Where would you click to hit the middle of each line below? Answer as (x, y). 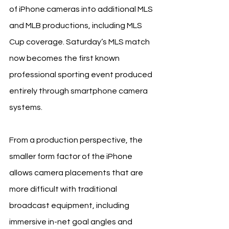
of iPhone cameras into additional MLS (82, 9)
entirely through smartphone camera (79, 91)
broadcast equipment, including (70, 205)
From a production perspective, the (77, 140)
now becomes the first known (65, 58)
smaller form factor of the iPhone (72, 156)
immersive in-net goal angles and (72, 222)
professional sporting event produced (82, 74)
